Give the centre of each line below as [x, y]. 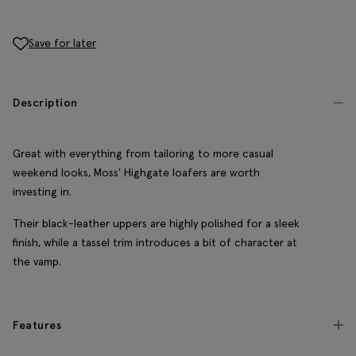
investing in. [42, 192]
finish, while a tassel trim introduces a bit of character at [155, 243]
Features [37, 325]
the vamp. [37, 262]
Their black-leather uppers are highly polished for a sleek [156, 224]
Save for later [62, 43]
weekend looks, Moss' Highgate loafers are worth [136, 173]
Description [45, 103]
